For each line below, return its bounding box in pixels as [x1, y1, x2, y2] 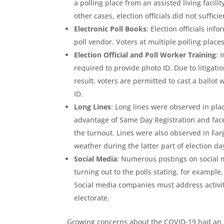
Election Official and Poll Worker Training [74, 50, 216, 59]
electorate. [74, 193, 110, 202]
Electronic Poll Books [74, 24, 147, 33]
